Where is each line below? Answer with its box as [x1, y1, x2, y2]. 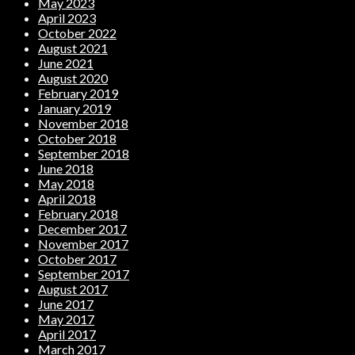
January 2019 [38, 101, 111, 116]
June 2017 [38, 296, 94, 312]
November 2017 [38, 236, 128, 252]
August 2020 [38, 71, 108, 86]
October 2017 [38, 251, 116, 267]
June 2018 [38, 161, 94, 177]
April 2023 [38, 10, 96, 26]
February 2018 [38, 206, 118, 222]
